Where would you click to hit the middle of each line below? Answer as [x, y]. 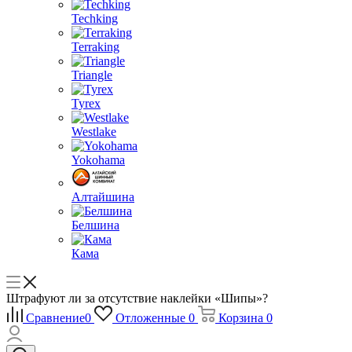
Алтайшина [103, 197]
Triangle [92, 75]
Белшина [95, 225]
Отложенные [150, 318]
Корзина [240, 318]
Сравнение [55, 318]
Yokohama [98, 160]
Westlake [94, 132]
